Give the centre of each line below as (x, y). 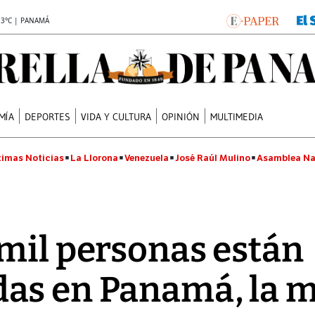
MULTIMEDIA (237, 116)
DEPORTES (48, 116)
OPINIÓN (181, 116)
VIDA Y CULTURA (116, 116)
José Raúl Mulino (213, 158)
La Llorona (94, 158)
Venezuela (147, 158)
